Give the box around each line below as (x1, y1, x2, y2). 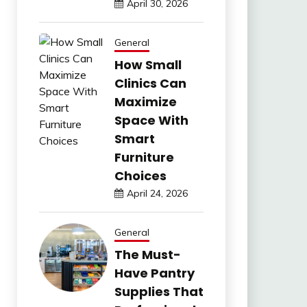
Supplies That (114, 282, 204, 300)
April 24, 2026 (126, 186, 188, 199)
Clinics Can (114, 74, 186, 92)
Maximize (114, 93, 177, 110)
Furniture (114, 148, 174, 166)
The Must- (114, 245, 181, 263)
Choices (114, 167, 167, 184)
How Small (114, 56, 182, 73)
